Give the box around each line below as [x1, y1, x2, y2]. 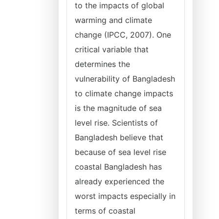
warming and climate [75, 15, 152, 25]
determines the [75, 59, 130, 69]
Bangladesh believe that [75, 132, 163, 142]
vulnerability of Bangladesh [75, 74, 175, 84]
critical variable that [75, 44, 149, 54]
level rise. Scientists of [75, 118, 158, 128]
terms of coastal [75, 206, 135, 216]
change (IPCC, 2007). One [75, 30, 171, 40]
